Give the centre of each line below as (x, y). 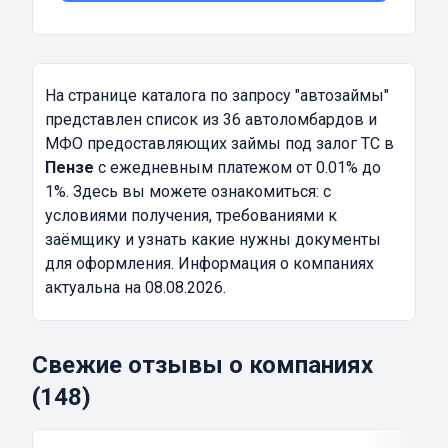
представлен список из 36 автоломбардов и (211, 120)
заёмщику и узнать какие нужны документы (213, 240)
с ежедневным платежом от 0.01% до (237, 168)
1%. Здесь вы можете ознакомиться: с (188, 192)
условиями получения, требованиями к (191, 216)
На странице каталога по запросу (170, 96)
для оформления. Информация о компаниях (209, 264)
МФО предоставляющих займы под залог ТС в (219, 144)
